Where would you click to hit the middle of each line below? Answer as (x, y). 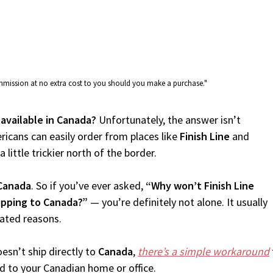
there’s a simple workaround (204, 251)
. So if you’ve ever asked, (88, 186)
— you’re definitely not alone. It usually (178, 202)
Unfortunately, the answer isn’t (168, 120)
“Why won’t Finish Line (200, 186)
